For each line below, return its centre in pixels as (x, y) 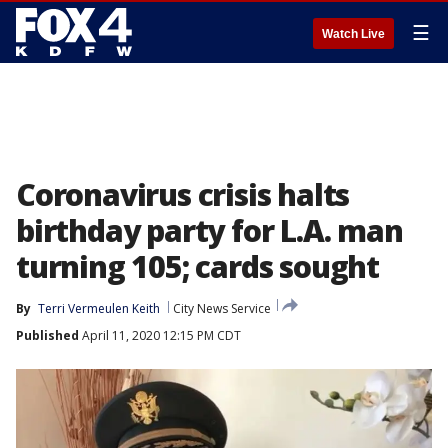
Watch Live (353, 34)
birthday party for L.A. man (209, 230)
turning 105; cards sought (197, 266)
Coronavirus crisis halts (183, 194)
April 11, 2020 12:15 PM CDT (160, 335)
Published (47, 335)
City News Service (222, 308)
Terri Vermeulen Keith (99, 308)
